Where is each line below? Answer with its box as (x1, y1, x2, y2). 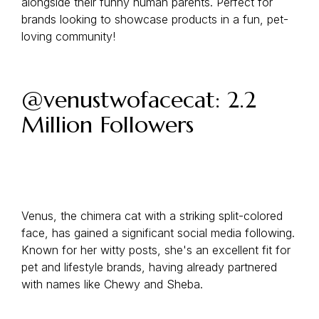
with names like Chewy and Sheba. (21, 277, 203, 291)
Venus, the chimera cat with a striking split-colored (21, 209, 283, 223)
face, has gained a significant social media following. (21, 226, 295, 240)
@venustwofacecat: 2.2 (21, 85, 256, 114)
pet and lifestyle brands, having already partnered (21, 260, 277, 274)
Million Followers (21, 110, 194, 139)
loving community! (21, 29, 115, 43)
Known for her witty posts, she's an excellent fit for (21, 243, 291, 257)
